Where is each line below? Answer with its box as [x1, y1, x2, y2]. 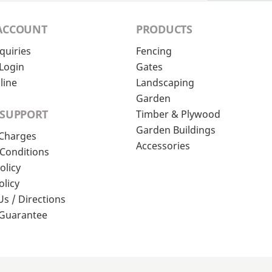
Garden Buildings [136, 123, 216, 137]
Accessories [136, 139, 190, 153]
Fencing [136, 44, 172, 58]
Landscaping [136, 76, 194, 90]
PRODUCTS [136, 22, 192, 37]
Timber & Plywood [136, 107, 220, 121]
